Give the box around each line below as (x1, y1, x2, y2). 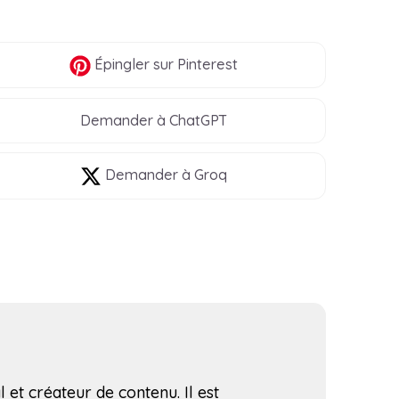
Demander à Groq (102, 166, 228, 184)
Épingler (91, 55, 151, 74)
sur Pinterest (150, 55, 239, 74)
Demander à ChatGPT (80, 110, 228, 129)
